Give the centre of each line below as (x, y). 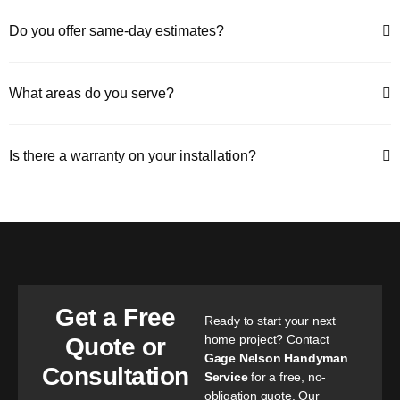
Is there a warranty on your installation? (133, 155)
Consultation (115, 376)
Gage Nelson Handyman (276, 358)
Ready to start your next (270, 320)
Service (226, 376)
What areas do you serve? (92, 93)
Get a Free (116, 317)
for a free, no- (287, 376)
